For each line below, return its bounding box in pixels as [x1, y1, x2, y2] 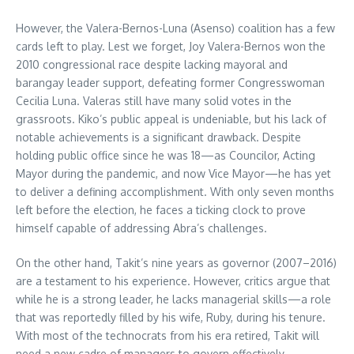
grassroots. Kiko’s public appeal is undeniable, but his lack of [16, 112, 326, 126]
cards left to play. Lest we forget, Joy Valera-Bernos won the [16, 40, 326, 54]
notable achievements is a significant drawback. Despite [16, 130, 301, 145]
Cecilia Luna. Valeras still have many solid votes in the [16, 94, 292, 108]
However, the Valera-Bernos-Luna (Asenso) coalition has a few [16, 21, 335, 36]
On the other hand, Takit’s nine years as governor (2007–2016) [16, 256, 337, 270]
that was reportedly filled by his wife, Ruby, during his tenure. [16, 311, 326, 325]
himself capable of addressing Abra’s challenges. [16, 221, 267, 235]
